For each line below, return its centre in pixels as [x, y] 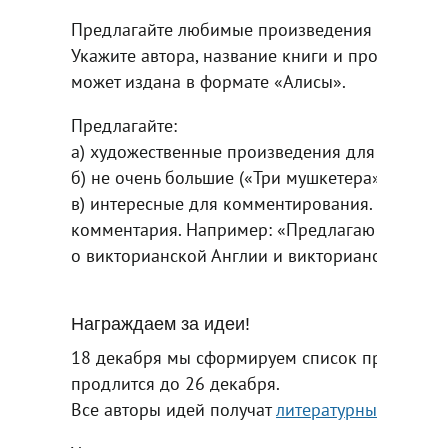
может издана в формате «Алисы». [208, 81]
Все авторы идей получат [173, 409]
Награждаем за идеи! [160, 323]
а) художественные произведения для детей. [250, 151]
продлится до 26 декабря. [175, 383]
